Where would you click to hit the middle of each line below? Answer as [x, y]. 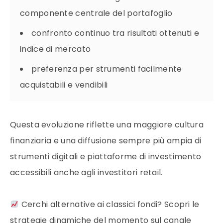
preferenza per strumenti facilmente [107, 69]
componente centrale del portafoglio [96, 13]
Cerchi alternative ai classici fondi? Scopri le [109, 204]
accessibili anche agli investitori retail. [86, 172]
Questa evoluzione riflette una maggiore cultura [107, 124]
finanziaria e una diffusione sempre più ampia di [106, 140]
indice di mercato [56, 49]
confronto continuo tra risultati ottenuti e [115, 33]
